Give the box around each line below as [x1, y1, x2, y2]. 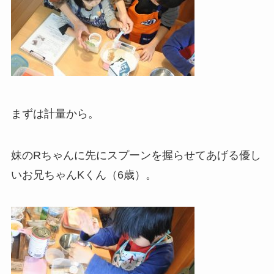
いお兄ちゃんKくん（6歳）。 [10, 168, 157, 181]
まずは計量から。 [10, 107, 99, 120]
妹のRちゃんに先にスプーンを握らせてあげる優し [10, 149, 261, 161]
